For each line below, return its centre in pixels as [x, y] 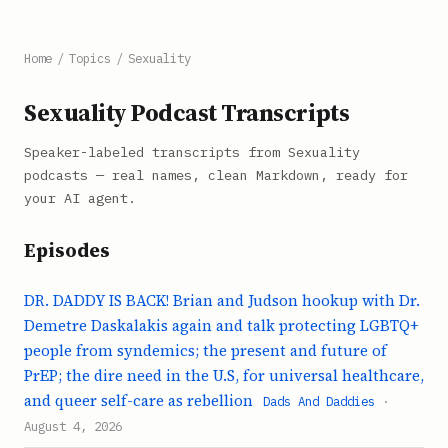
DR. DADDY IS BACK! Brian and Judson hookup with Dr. [222, 300]
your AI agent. [80, 198]
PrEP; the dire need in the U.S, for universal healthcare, [224, 375]
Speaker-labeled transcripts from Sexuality [192, 152]
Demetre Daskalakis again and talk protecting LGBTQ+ [221, 325]
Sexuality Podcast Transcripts [187, 112]
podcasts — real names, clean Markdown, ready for [216, 175]
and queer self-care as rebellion [138, 400]
